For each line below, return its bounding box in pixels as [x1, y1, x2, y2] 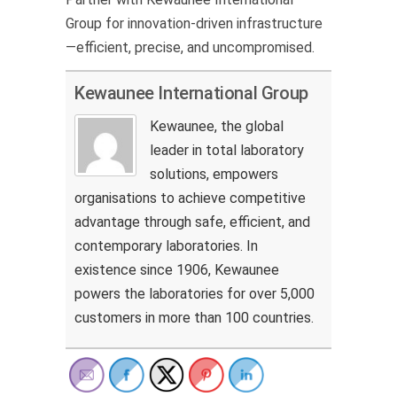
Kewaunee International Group [74, 82, 308, 104]
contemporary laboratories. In [74, 237, 258, 254]
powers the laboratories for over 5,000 [74, 284, 315, 302]
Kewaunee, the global [150, 117, 284, 135]
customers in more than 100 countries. [74, 308, 314, 326]
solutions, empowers [150, 165, 278, 183]
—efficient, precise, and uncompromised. [66, 38, 315, 56]
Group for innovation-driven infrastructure [66, 14, 323, 32]
